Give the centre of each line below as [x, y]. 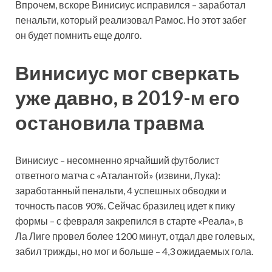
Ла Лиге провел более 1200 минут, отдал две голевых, [135, 236]
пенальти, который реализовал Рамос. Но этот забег [131, 20]
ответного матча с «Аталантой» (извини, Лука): [118, 175]
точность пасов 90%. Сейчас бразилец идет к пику [125, 205]
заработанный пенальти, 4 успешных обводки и [121, 190]
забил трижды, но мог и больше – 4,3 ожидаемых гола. [134, 251]
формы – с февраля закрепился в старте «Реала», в [129, 220]
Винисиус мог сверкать [127, 73]
